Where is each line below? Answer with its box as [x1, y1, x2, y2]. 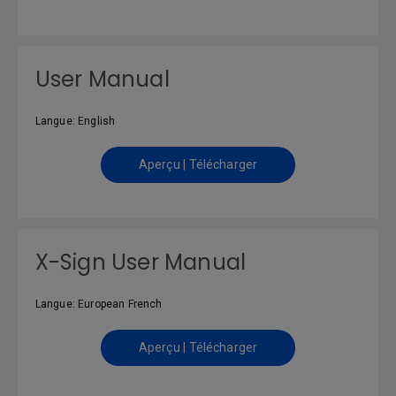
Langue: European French [35, 298, 163, 310]
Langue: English [35, 115, 115, 127]
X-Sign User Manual [35, 247, 246, 277]
